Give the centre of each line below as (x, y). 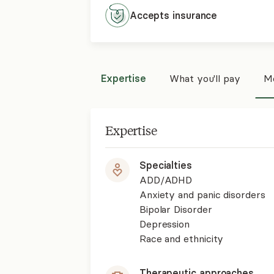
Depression (165, 224)
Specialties (165, 165)
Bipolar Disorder (176, 209)
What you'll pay (205, 78)
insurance (195, 15)
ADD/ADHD (166, 180)
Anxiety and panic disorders (202, 194)
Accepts (151, 15)
